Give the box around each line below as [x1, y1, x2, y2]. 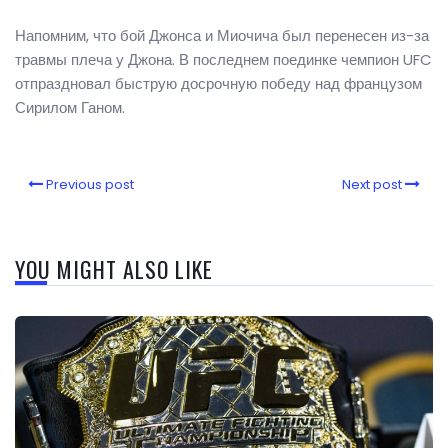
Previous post [46, 175, 134, 195]
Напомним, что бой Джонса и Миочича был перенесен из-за [15, 25, 429, 47]
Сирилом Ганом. [15, 97, 125, 119]
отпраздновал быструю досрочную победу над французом [15, 73, 422, 95]
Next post [342, 175, 402, 195]
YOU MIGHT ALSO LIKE [15, 253, 213, 286]
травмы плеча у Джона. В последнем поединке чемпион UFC [15, 49, 432, 71]
